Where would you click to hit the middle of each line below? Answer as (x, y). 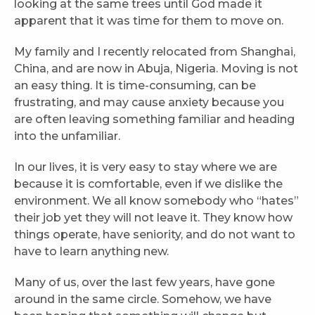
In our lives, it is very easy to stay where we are (146, 167)
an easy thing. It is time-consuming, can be (135, 86)
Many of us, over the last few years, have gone (144, 283)
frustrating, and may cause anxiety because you (149, 103)
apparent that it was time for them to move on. (152, 21)
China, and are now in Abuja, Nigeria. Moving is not (156, 69)
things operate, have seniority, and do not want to (155, 235)
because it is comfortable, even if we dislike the (148, 184)
